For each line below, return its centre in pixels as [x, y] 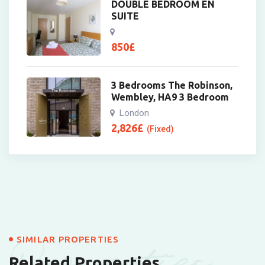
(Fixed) [161, 129]
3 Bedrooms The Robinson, [172, 85]
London [135, 113]
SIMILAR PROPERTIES [68, 240]
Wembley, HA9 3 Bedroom [170, 97]
